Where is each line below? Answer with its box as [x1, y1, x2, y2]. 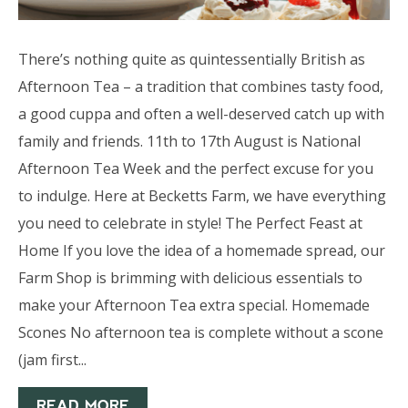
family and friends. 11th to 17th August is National [17, 130, 361, 151]
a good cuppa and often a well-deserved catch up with [17, 103, 384, 124]
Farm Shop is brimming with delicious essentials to [17, 267, 362, 288]
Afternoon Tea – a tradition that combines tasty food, [17, 76, 383, 97]
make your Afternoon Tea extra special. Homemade [17, 294, 370, 315]
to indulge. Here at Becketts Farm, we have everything [17, 185, 386, 206]
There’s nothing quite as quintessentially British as [17, 48, 365, 69]
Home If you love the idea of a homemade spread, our [17, 240, 385, 260]
